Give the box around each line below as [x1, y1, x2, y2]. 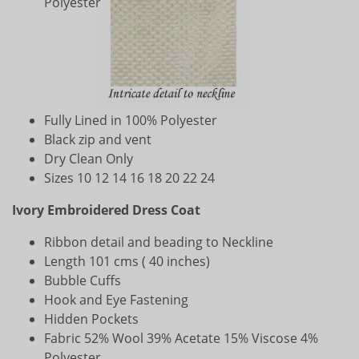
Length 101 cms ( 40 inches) [44, 252, 210, 270]
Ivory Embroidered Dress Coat [12, 200, 200, 219]
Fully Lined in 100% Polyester [44, 111, 217, 129]
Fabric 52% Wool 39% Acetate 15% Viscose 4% [44, 329, 318, 347]
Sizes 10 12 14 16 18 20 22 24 [44, 168, 215, 187]
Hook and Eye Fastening [44, 290, 188, 309]
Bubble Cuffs [44, 271, 121, 289]
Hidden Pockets [44, 309, 139, 328]
